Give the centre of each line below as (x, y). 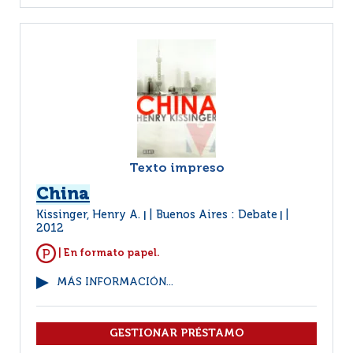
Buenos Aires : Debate (217, 215)
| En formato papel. (108, 253)
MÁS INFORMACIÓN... (115, 282)
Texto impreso (176, 169)
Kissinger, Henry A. (90, 215)
